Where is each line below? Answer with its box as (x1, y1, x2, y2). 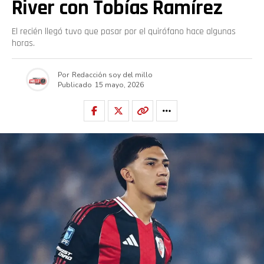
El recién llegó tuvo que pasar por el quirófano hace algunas (12, 25, 236, 38)
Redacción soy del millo (71, 70, 153, 80)
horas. (12, 37, 35, 49)
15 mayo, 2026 (94, 80, 144, 90)
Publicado (57, 80, 92, 90)
